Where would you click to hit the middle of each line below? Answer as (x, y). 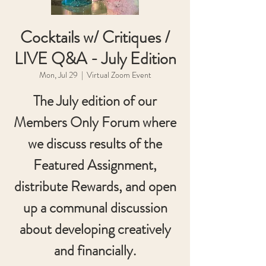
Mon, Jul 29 (58, 75)
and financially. (95, 251)
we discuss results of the (95, 144)
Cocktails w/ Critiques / (95, 37)
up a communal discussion (95, 208)
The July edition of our (95, 101)
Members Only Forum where (95, 122)
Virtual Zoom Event (119, 75)
